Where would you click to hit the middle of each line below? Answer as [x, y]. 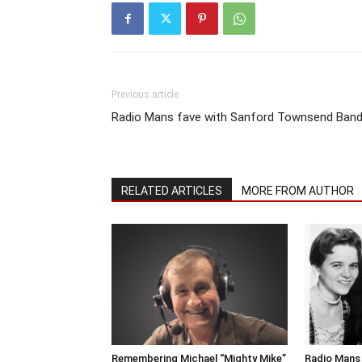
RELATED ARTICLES [172, 191]
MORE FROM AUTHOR [298, 191]
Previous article [145, 95]
